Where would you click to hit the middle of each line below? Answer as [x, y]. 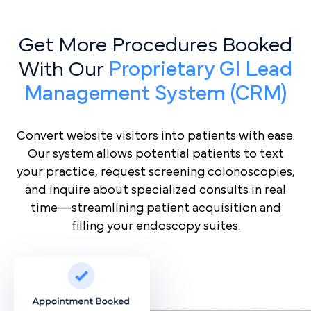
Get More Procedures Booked [155, 45]
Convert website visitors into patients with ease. [155, 136]
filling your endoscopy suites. [155, 226]
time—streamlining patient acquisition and [155, 208]
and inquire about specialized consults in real [155, 190]
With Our [61, 69]
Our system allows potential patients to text [155, 154]
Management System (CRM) [155, 93]
